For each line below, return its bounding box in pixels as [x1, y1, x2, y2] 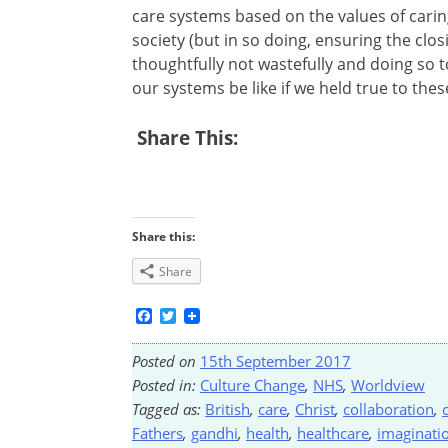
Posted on [132, 350, 200, 371]
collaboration [343, 398, 434, 419]
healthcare [297, 422, 369, 443]
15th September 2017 [200, 350, 351, 371]
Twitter [176, 304, 229, 327]
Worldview [351, 374, 425, 395]
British [205, 398, 250, 419]
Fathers [132, 422, 183, 443]
